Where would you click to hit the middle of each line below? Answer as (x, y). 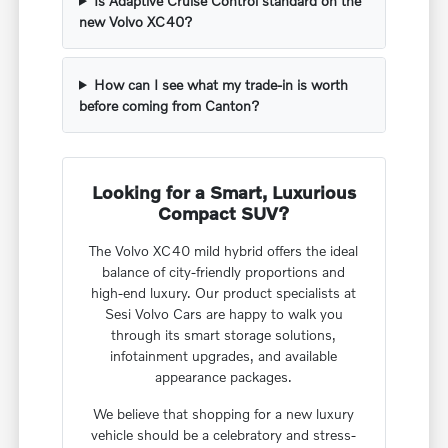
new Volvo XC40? (136, 21)
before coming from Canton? (170, 105)
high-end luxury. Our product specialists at (224, 292)
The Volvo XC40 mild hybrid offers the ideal (224, 250)
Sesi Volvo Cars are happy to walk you (223, 313)
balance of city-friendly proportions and (224, 271)
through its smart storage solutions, (224, 334)
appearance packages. (224, 376)
